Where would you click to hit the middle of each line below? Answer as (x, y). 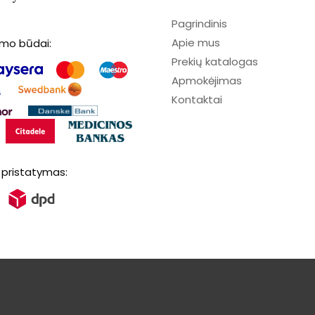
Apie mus (196, 42)
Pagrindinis (199, 23)
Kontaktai (197, 99)
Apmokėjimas (207, 80)
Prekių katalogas (215, 61)
